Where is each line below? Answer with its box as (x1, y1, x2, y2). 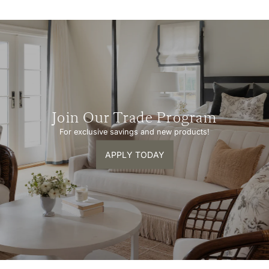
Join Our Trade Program (52, 110, 217, 126)
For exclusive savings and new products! (59, 127, 210, 136)
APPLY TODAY (104, 149, 165, 160)
